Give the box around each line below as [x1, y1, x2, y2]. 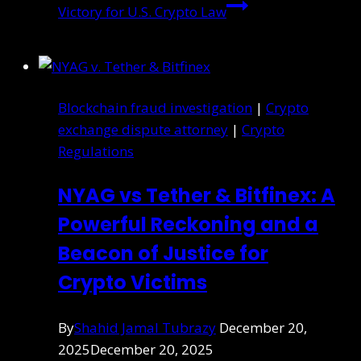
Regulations [58, 141, 134, 160]
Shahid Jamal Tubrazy [74, 317, 216, 337]
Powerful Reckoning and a [58, 210, 318, 238]
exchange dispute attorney [58, 119, 228, 139]
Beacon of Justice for [58, 239, 268, 267]
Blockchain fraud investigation [58, 98, 252, 117]
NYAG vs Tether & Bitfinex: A [58, 181, 335, 209]
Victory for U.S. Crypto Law [58, 2, 226, 21]
